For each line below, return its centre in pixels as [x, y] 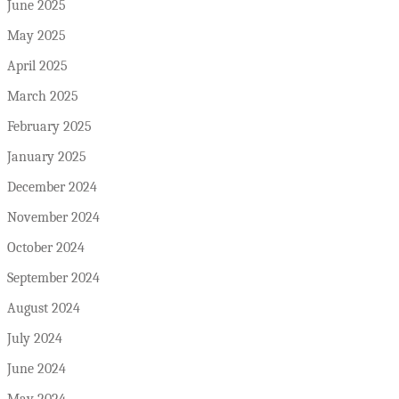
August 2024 [44, 308]
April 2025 [37, 65]
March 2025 [43, 96]
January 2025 [47, 156]
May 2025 [37, 35]
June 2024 [37, 368]
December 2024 [52, 187]
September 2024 [53, 277]
